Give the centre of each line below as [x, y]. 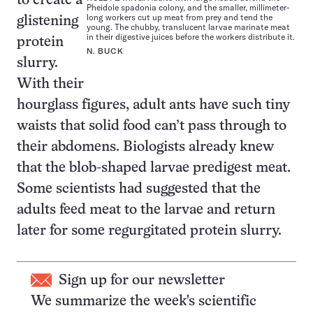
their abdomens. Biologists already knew [145, 147]
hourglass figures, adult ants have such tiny [153, 105]
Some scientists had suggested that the [139, 189]
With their [50, 84]
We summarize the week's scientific [144, 301]
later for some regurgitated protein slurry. [149, 231]
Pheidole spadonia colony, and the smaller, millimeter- [188, 8]
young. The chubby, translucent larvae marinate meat [188, 27]
